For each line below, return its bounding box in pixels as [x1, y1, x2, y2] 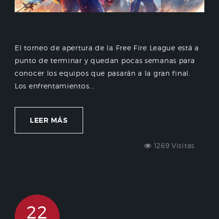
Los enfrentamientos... [15, 81, 95, 90]
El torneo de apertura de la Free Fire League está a [15, 43, 199, 52]
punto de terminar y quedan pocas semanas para [15, 56, 195, 65]
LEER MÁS [30, 115, 68, 125]
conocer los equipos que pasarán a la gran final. [15, 68, 191, 77]
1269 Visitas [151, 141, 195, 150]
